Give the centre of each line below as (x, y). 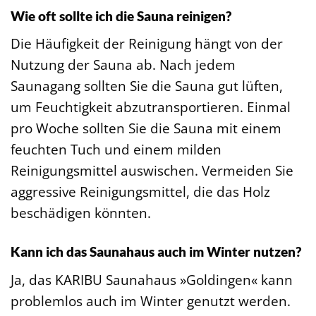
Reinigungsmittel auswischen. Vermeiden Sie (152, 171)
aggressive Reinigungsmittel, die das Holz (140, 192)
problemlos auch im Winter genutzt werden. (151, 300)
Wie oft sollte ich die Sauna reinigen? (121, 16)
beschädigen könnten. (81, 213)
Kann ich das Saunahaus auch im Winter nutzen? (156, 252)
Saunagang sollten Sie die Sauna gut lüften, (147, 86)
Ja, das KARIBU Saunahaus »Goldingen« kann (152, 279)
